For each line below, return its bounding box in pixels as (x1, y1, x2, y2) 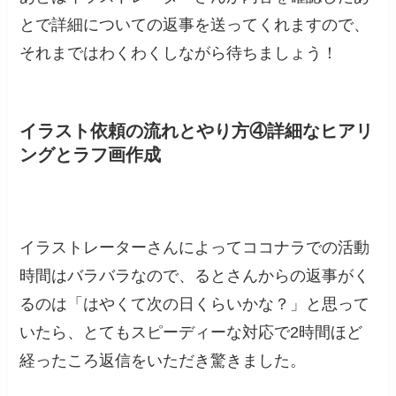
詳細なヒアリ (267, 121, 374, 141)
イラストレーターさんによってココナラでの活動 (19, 239, 370, 257)
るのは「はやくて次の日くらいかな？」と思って (19, 295, 370, 314)
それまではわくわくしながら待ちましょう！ (19, 44, 339, 63)
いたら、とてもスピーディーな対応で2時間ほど (19, 324, 363, 342)
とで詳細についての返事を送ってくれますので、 (19, 16, 370, 34)
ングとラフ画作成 (19, 145, 162, 165)
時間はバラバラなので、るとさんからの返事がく (19, 267, 370, 286)
